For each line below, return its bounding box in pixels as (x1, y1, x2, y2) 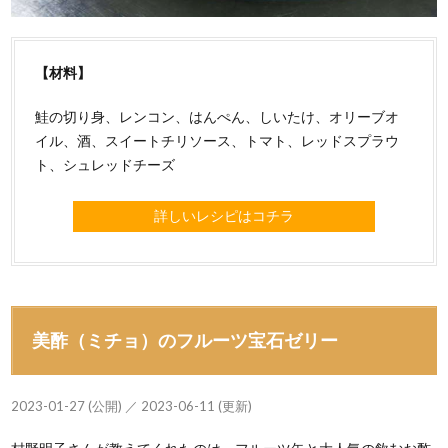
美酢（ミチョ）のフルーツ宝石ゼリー (32, 328, 339, 351)
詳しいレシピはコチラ (154, 206, 294, 224)
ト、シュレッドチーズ (35, 155, 176, 173)
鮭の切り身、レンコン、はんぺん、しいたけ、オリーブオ (35, 107, 400, 125)
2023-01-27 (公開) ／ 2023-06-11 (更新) (11, 397, 253, 414)
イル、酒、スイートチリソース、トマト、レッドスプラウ (35, 131, 400, 149)
